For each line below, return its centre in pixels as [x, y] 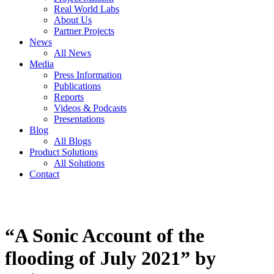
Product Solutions [64, 152]
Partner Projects [84, 31]
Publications [77, 86]
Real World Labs [87, 9]
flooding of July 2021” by [110, 258]
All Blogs [72, 141]
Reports [69, 97]
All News [72, 53]
